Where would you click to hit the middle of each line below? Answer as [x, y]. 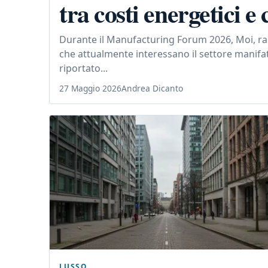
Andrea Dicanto [152, 89]
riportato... [83, 68]
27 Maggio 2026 [90, 89]
